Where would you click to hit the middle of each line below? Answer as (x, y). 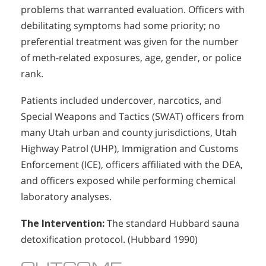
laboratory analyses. (66, 197)
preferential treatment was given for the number (130, 42)
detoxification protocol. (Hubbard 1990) (109, 239)
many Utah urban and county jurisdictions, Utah (129, 133)
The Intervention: (63, 223)
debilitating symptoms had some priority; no (121, 26)
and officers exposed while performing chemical (128, 181)
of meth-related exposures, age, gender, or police (131, 58)
